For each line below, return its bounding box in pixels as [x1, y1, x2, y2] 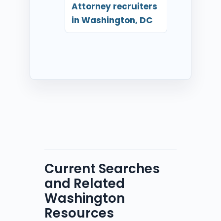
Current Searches [44, 159, 160, 178]
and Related [44, 174, 125, 192]
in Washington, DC [71, 14, 152, 26]
